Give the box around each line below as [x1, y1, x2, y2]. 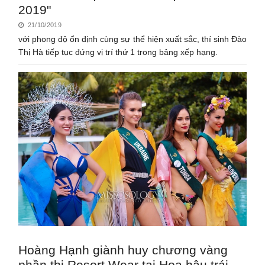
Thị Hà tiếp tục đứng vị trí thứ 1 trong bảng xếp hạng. [18, 47, 218, 57]
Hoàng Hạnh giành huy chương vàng [18, 243, 228, 257]
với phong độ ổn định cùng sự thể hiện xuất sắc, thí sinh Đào [18, 34, 247, 44]
